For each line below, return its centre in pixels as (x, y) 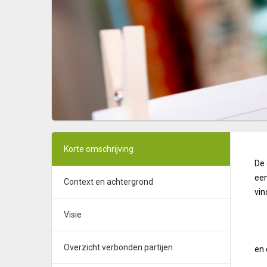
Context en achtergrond (108, 182)
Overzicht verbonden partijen (118, 247)
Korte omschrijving (99, 149)
